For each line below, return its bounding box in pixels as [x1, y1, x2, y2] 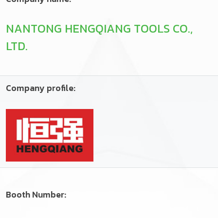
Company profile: [6, 82, 75, 94]
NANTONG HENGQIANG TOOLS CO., [6, 20, 193, 37]
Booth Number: [6, 188, 66, 201]
